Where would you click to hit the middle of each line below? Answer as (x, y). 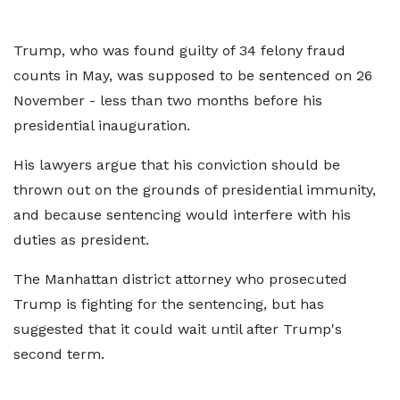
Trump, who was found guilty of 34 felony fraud (179, 50)
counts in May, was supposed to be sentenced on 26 (193, 75)
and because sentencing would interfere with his (182, 215)
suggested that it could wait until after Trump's (178, 329)
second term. (59, 354)
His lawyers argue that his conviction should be (177, 165)
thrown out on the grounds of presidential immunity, (195, 190)
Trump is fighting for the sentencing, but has (169, 304)
